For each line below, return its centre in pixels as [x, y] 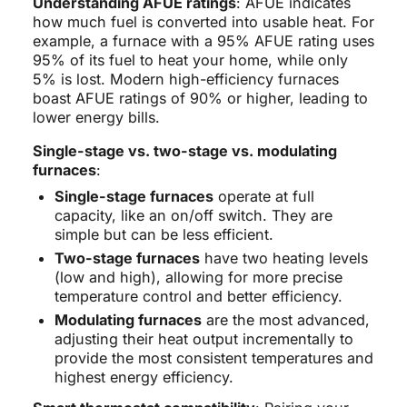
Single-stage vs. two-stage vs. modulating [184, 151]
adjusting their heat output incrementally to [203, 339]
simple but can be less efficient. [164, 235]
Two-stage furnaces [127, 258]
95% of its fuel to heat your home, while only [190, 60]
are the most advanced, [285, 320]
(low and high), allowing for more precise [198, 278]
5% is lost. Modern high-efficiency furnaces [185, 79]
